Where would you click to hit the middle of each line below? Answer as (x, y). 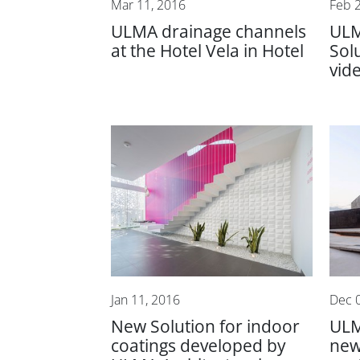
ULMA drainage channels (209, 31)
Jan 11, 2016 (145, 300)
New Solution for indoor (205, 326)
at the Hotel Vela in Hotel (207, 51)
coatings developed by (198, 346)
